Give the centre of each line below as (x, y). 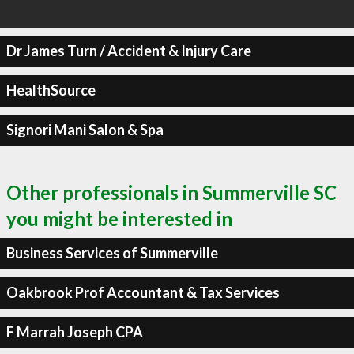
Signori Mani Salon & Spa (85, 130)
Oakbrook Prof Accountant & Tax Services (143, 292)
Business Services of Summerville (112, 253)
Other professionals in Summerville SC (171, 192)
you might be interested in (119, 218)
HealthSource (51, 90)
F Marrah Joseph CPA (74, 332)
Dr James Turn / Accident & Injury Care (128, 51)
